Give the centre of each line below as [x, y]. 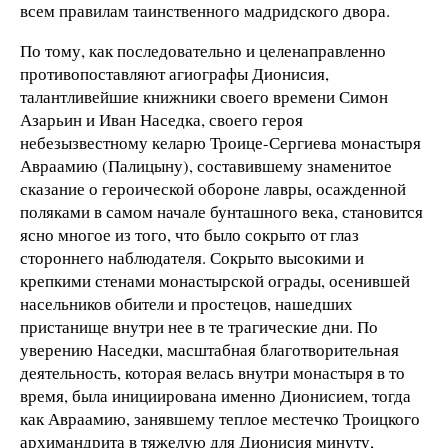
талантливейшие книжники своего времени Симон [204, 96]
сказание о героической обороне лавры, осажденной [213, 188]
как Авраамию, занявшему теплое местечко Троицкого [220, 418]
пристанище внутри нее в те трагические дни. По [199, 326]
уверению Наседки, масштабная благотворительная [209, 349]
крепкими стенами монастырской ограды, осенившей [215, 280]
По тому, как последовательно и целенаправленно [203, 50]
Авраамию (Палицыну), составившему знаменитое [206, 165]
